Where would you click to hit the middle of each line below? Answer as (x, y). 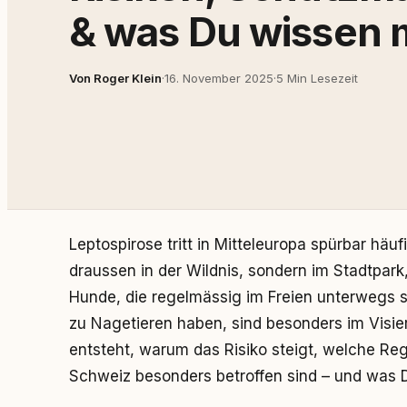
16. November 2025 (219, 78)
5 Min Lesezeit (317, 78)
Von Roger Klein (115, 78)
